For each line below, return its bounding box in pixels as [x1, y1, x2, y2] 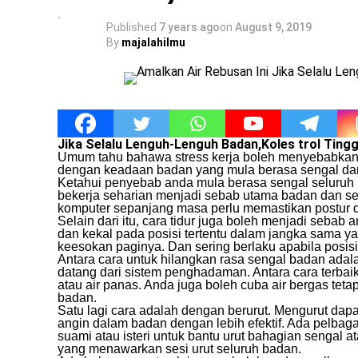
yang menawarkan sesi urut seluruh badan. [58, 342, 301, 356]
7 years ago [159, 21, 220, 34]
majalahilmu [121, 36, 185, 50]
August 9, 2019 [235, 21, 312, 34]
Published [106, 21, 157, 34]
